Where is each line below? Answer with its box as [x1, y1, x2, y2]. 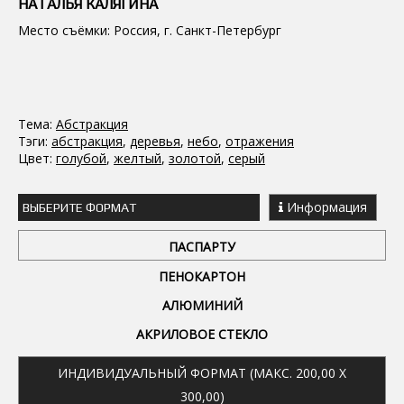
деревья [130, 133, 180, 150]
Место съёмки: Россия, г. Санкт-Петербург [18, 22, 281, 39]
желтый [114, 150, 161, 167]
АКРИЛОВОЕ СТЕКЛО [136, 326, 268, 343]
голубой [56, 150, 106, 167]
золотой [169, 150, 221, 167]
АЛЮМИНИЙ [161, 297, 243, 314]
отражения [225, 133, 294, 150]
